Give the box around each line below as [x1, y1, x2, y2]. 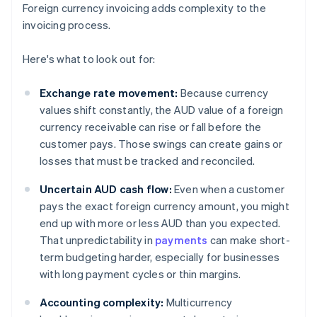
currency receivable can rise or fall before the [40, 120, 262, 134]
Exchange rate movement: [40, 86, 178, 100]
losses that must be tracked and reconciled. [40, 154, 255, 168]
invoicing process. [23, 18, 111, 33]
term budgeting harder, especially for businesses [40, 250, 280, 265]
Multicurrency [163, 295, 233, 310]
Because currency [178, 86, 269, 100]
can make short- [207, 233, 290, 248]
